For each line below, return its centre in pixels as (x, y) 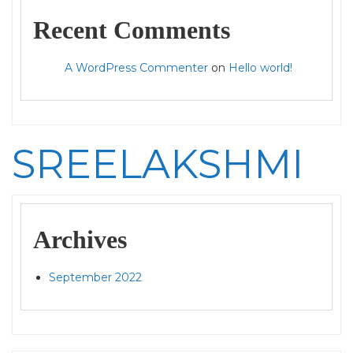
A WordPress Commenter (136, 68)
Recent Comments (132, 30)
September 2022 (95, 277)
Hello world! (260, 68)
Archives (80, 240)
